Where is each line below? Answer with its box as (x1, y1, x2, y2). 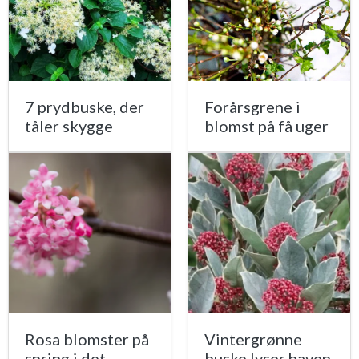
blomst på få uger (204, 116, 329, 136)
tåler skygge (25, 116, 113, 136)
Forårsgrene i (204, 97, 301, 117)
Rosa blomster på (25, 329, 149, 349)
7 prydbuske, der (25, 97, 144, 117)
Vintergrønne (204, 329, 302, 349)
